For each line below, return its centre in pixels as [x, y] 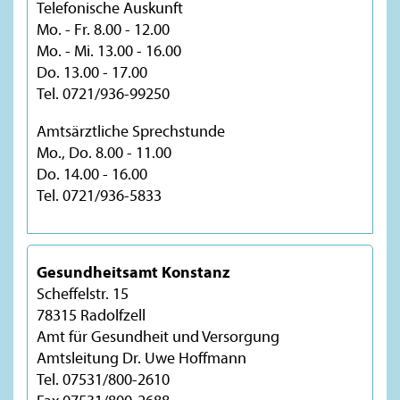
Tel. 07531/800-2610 [103, 379]
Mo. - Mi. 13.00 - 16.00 [109, 50]
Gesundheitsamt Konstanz [133, 271]
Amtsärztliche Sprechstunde [131, 130]
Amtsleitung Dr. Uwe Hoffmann [142, 357]
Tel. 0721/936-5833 [99, 195]
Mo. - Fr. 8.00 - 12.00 [103, 29]
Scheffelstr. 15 [83, 293]
